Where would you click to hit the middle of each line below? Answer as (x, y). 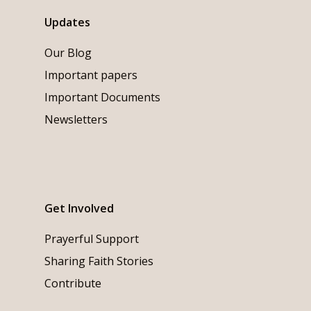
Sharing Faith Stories (99, 261)
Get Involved (79, 209)
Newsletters (76, 120)
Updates (67, 23)
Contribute (73, 284)
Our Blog (68, 53)
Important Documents (102, 98)
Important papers (91, 75)
